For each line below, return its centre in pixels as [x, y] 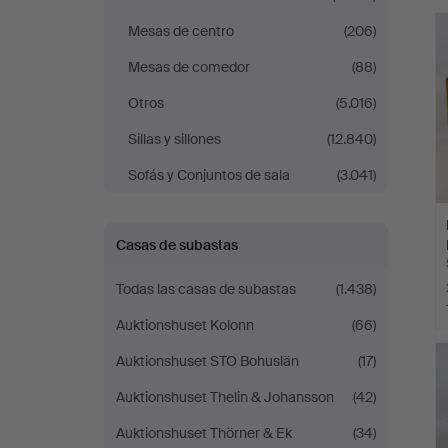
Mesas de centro [181, 31]
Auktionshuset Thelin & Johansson [225, 397]
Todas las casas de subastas [206, 289]
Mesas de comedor [189, 67]
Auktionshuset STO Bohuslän [207, 361]
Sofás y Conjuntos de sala [209, 175]
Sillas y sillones [174, 139]
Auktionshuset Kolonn [185, 325]
